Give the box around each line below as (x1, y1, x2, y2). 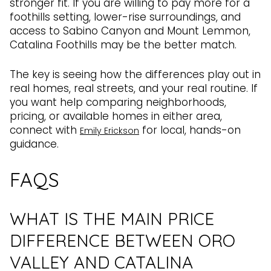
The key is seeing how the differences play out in (10, 67, 261, 82)
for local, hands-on (139, 123, 241, 138)
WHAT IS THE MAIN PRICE (10, 207, 214, 229)
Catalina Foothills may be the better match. (10, 37, 237, 52)
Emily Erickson (80, 125, 139, 137)
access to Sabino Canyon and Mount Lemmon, (10, 23, 250, 38)
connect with (10, 123, 80, 138)
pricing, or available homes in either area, (10, 109, 222, 124)
